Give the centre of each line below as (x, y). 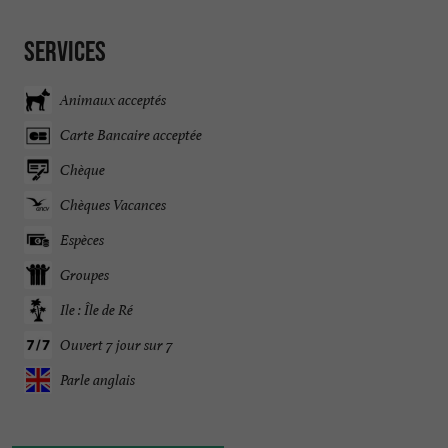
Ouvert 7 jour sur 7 (116, 345)
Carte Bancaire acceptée (131, 135)
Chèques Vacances (113, 205)
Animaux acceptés (113, 100)
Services (65, 50)
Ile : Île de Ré (96, 310)
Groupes (84, 275)
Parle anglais (97, 380)
